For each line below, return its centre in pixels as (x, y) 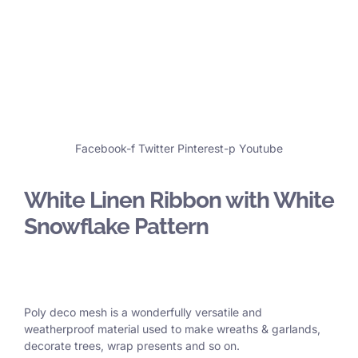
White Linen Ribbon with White (179, 201)
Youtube (261, 149)
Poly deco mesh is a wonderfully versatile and (143, 312)
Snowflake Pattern (116, 227)
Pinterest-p (207, 149)
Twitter (156, 149)
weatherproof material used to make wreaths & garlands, (172, 329)
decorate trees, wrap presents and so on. (132, 346)
